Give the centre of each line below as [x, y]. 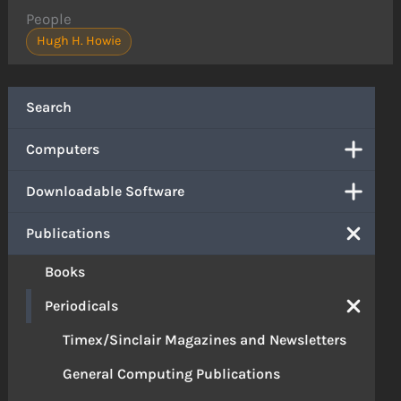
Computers [63, 149]
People [49, 19]
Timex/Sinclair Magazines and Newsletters [205, 340]
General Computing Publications [172, 374]
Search [49, 107]
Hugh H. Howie [79, 41]
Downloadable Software [106, 192]
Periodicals [82, 306]
